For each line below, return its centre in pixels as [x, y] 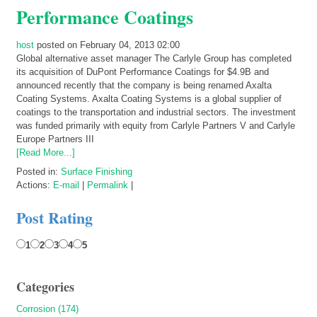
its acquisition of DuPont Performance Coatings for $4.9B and [143, 71]
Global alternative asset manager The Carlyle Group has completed [154, 58]
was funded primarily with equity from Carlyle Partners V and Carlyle [156, 125]
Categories [45, 286]
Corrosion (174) [47, 309]
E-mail [66, 185]
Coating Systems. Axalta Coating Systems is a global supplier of [149, 98]
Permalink [108, 185]
